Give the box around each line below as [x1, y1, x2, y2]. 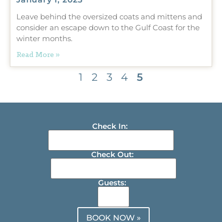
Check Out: [91, 149, 134, 159]
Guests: [98, 177, 126, 187]
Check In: [92, 121, 128, 131]
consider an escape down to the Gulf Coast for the [16, 22, 200, 32]
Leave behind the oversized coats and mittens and [16, 11, 202, 21]
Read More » [16, 51, 60, 59]
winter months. [16, 33, 72, 43]
